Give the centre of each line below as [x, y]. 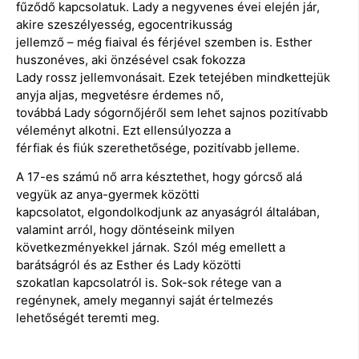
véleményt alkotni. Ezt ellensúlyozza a [123, 130]
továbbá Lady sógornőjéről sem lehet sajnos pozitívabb [172, 112]
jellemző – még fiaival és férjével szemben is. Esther [164, 42]
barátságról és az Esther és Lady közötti [129, 265]
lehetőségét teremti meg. [88, 318]
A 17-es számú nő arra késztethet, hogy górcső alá [159, 177]
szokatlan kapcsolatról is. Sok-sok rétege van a [149, 283]
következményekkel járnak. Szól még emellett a [151, 248]
